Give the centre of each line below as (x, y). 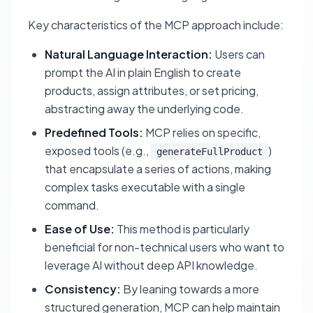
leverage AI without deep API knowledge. (151, 265)
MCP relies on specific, (202, 133)
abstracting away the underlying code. (144, 109)
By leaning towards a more (190, 289)
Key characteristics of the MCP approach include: (156, 25)
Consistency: (83, 289)
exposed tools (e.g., (98, 151)
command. (72, 205)
